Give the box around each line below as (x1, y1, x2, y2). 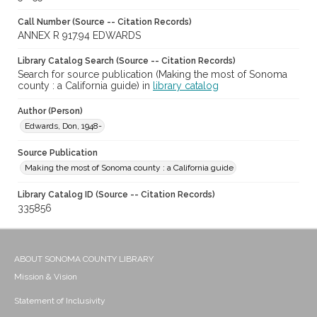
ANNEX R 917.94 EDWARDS (18, 30, 141, 42)
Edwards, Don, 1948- (25, 121, 102, 132)
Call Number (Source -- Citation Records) (18, 17, 192, 28)
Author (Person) (18, 106, 83, 117)
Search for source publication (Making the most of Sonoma (18, 69, 287, 81)
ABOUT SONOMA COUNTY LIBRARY (14, 254, 154, 265)
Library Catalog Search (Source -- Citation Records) (18, 56, 236, 67)
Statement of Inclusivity (14, 296, 105, 306)
